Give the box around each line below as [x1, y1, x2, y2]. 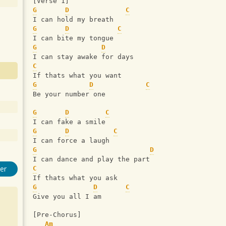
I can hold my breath [33, 16, 114, 24]
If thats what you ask [33, 174, 118, 182]
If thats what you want [33, 72, 122, 80]
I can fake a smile [33, 118, 105, 126]
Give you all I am [33, 193, 101, 201]
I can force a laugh [33, 137, 109, 145]
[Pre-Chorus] [33, 211, 81, 219]
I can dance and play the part [33, 155, 150, 163]
